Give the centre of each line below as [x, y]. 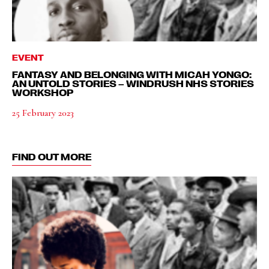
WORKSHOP [43, 92]
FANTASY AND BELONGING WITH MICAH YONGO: [132, 74]
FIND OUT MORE [52, 156]
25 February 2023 [43, 113]
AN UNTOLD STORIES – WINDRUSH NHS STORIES [133, 83]
